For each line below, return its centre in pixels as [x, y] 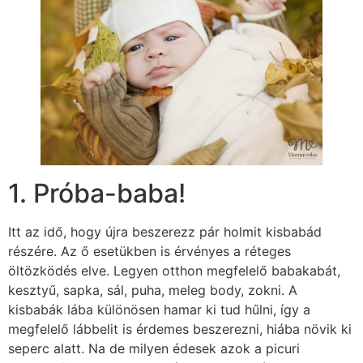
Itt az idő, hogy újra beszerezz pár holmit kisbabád [165, 232]
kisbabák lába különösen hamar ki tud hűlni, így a [159, 310]
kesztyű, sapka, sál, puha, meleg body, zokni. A [153, 290]
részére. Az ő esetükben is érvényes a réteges [149, 252]
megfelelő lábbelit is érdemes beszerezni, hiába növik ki [180, 329]
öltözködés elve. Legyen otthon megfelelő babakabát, [174, 271]
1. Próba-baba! [97, 194]
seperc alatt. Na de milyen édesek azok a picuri [154, 349]
